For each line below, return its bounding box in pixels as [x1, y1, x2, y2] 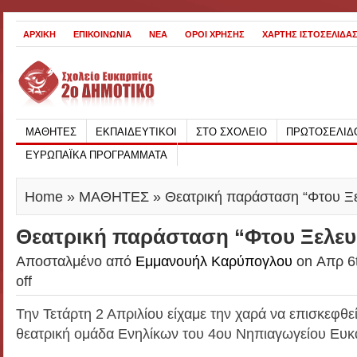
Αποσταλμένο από [16, 253, 135, 269]
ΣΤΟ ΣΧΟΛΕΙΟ [196, 126, 267, 138]
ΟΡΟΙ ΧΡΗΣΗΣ [185, 29, 245, 39]
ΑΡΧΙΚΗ [23, 29, 56, 39]
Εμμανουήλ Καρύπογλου [135, 253, 292, 269]
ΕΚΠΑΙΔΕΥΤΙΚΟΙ [96, 126, 177, 138]
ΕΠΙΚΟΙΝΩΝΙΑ [73, 29, 131, 39]
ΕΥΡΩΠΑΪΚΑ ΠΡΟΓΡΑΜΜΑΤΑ [25, 149, 167, 161]
